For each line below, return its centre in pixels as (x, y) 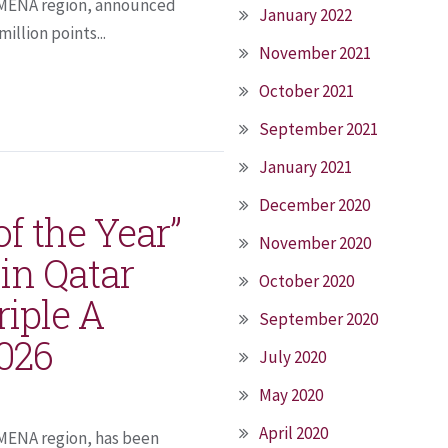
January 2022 (305, 15)
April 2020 (293, 433)
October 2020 (306, 281)
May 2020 (291, 395)
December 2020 (314, 205)
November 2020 (315, 243)
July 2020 (292, 357)
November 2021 (315, 53)
